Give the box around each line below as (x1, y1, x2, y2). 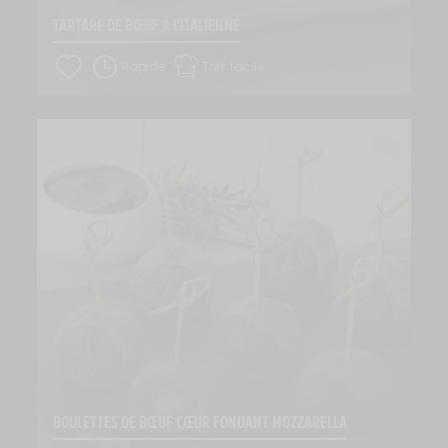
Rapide (121, 57, 166, 75)
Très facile (201, 57, 264, 75)
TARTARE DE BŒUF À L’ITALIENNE (53, 11, 241, 37)
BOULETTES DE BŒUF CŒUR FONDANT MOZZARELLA (53, 409, 348, 435)
